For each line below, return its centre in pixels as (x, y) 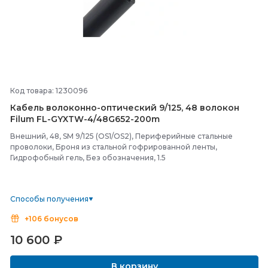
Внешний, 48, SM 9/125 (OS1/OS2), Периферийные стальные (121, 136)
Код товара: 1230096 (49, 91)
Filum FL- (31, 119)
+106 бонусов (51, 219)
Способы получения (49, 199)
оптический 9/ (134, 108)
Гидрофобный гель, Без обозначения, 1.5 (88, 158)
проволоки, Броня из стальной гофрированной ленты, (114, 147)
